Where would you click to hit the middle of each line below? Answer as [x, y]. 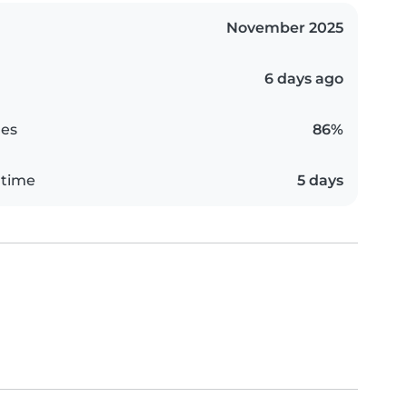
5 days [320, 181]
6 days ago [304, 79]
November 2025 [285, 28]
